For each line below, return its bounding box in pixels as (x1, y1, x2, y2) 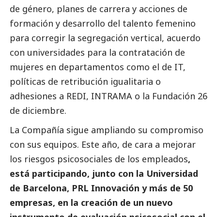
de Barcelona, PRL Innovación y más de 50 (10, 182, 193, 194)
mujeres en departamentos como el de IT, (10, 61, 186, 73)
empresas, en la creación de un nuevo (10, 197, 173, 209)
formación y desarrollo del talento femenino (10, 17, 196, 30)
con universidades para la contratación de (10, 46, 185, 59)
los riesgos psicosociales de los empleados (10, 153, 188, 165)
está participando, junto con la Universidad (10, 168, 198, 180)
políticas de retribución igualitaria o (10, 76, 161, 88)
